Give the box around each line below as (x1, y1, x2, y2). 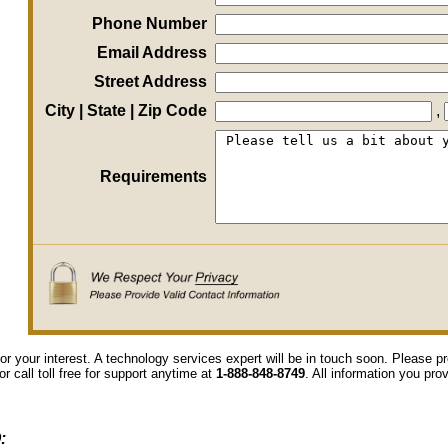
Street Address (93, 73, 207, 90)
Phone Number (91, 15, 207, 32)
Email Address (96, 44, 207, 61)
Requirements (99, 168, 207, 185)
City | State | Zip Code (44, 102, 207, 119)
